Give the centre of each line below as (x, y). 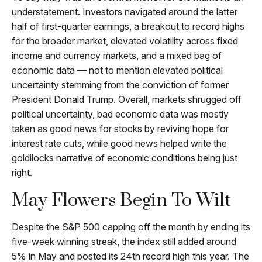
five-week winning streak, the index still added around (124, 242)
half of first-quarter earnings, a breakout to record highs (128, 26)
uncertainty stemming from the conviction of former (120, 85)
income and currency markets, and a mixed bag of (117, 56)
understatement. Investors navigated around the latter (125, 12)
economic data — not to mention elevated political (117, 70)
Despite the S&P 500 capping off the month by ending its (131, 227)
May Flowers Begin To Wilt (121, 200)
